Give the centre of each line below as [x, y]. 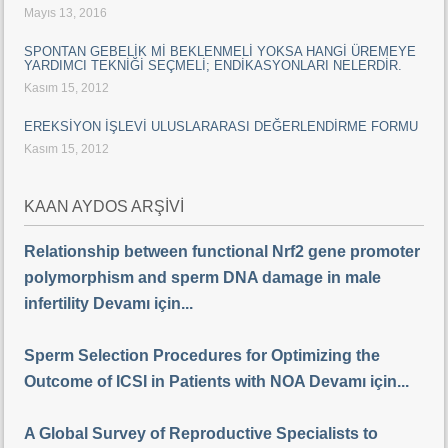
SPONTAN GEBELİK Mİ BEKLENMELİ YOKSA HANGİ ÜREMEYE [220, 51]
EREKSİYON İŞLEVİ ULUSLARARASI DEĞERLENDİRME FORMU [221, 126]
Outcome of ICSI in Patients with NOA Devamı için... [216, 381]
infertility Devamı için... [108, 303]
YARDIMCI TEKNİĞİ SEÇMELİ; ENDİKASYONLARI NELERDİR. [213, 65]
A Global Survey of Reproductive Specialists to [201, 433]
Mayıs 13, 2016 [65, 13]
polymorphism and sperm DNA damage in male [202, 277]
